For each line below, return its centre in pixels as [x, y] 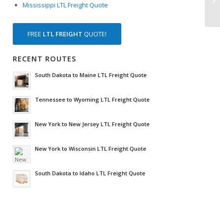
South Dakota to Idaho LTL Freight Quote [90, 173]
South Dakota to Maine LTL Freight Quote [91, 75]
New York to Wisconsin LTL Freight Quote [91, 149]
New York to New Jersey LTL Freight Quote [93, 124]
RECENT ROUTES [45, 59]
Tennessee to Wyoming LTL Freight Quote [93, 100]
